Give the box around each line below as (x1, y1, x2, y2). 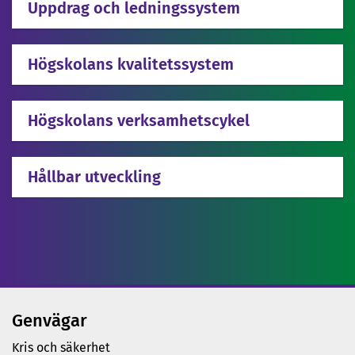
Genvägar (12, 310, 87, 332)
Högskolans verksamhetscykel (28, 111, 250, 131)
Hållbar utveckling (28, 167, 161, 187)
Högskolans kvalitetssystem (28, 55, 234, 74)
